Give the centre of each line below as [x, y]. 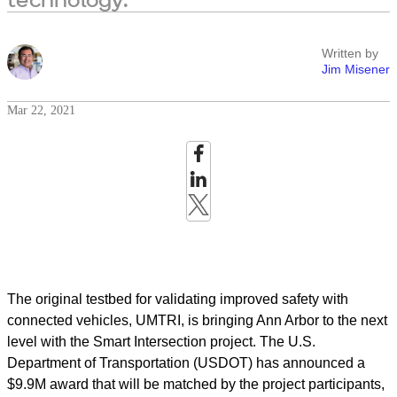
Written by [350, 53]
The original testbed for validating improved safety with [178, 299]
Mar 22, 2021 [41, 110]
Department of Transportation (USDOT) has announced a [186, 363]
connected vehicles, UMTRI [94, 320]
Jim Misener [356, 69]
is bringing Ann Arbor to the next [286, 320]
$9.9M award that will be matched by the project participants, [196, 384]
